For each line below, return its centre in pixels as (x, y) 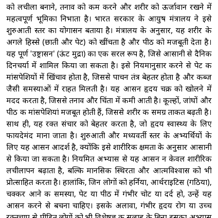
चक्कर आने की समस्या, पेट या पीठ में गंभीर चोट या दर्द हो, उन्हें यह (109, 194)
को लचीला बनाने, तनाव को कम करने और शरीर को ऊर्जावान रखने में (109, 7)
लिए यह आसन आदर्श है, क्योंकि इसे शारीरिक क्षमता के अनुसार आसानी (109, 147)
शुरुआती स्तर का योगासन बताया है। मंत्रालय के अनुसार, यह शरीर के (109, 30)
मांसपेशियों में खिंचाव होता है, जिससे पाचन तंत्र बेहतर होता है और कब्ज (109, 77)
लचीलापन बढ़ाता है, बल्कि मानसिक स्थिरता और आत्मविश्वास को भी (109, 171)
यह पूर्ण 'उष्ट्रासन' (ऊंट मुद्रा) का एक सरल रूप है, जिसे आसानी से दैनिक (109, 54)
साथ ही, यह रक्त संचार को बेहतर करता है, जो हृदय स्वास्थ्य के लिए (109, 124)
